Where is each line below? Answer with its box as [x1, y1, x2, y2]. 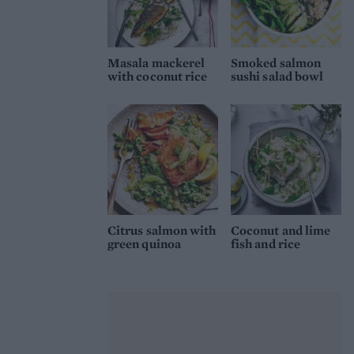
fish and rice [231, 235, 301, 253]
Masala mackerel [107, 55, 205, 72]
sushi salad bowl [231, 68, 324, 85]
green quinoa [107, 235, 181, 253]
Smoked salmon [231, 55, 322, 72]
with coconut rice [107, 68, 208, 85]
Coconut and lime [231, 222, 331, 239]
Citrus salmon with [107, 222, 217, 239]
